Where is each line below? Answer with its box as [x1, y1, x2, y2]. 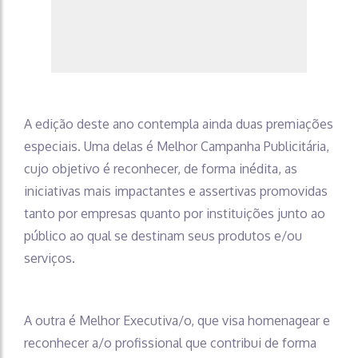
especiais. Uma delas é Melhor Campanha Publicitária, [24, 138, 329, 155]
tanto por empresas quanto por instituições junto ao [24, 205, 325, 222]
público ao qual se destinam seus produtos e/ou [24, 228, 302, 245]
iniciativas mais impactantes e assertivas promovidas [24, 183, 328, 200]
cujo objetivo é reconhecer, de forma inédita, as [24, 161, 297, 177]
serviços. [24, 250, 75, 267]
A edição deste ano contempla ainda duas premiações [24, 116, 333, 133]
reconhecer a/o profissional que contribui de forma [24, 335, 316, 352]
